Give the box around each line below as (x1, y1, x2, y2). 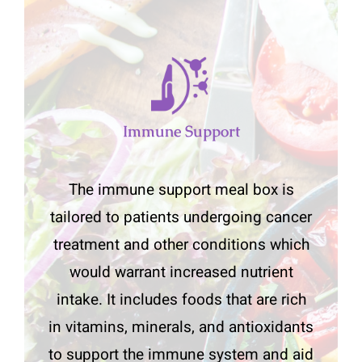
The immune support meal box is (68, 179, 294, 202)
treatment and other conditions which (53, 234, 309, 257)
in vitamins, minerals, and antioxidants (48, 316, 314, 339)
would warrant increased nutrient (69, 261, 293, 284)
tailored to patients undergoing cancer (50, 206, 312, 229)
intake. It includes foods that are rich (56, 288, 306, 312)
